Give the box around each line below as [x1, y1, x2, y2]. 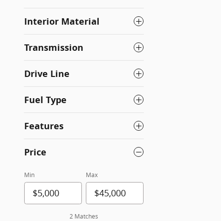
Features [24, 119, 64, 132]
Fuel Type [24, 93, 67, 106]
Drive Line [24, 67, 70, 80]
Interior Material [24, 15, 100, 28]
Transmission [24, 41, 83, 54]
